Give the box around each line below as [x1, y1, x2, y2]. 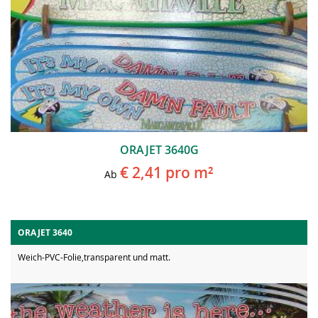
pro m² [162, 163, 214, 182]
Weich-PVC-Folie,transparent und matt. [18, 251, 170, 263]
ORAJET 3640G [119, 142, 199, 158]
